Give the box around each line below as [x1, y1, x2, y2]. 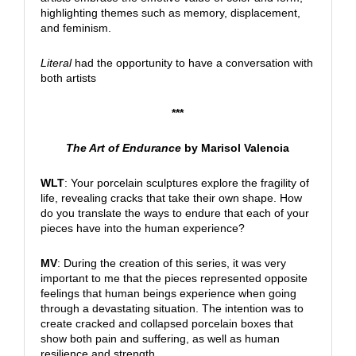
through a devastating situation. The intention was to [40, 302, 304, 315]
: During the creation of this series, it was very [56, 257, 286, 270]
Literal [40, 56, 72, 70]
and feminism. [40, 21, 111, 35]
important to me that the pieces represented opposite [40, 272, 308, 285]
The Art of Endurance [63, 141, 182, 155]
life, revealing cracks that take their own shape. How [40, 192, 302, 205]
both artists [40, 72, 96, 85]
